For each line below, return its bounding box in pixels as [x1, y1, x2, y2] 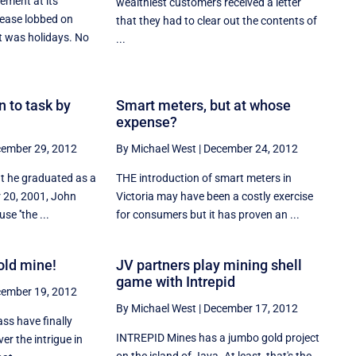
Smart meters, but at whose [116, 97, 292, 114]
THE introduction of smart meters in [116, 172, 292, 185]
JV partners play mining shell [116, 257, 303, 274]
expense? [116, 114, 178, 131]
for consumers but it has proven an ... [116, 208, 300, 222]
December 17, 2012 [203, 302, 299, 315]
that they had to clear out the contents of [116, 14, 318, 27]
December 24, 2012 [203, 142, 299, 156]
